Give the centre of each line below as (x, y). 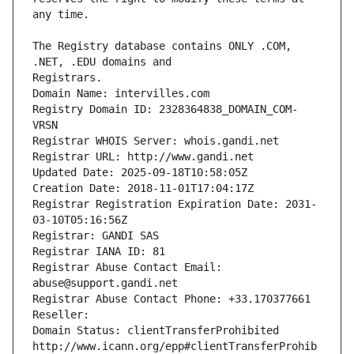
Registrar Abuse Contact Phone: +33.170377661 (171, 299)
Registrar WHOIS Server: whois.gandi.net (156, 141)
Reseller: (64, 315)
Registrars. (67, 78)
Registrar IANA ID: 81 (99, 252)
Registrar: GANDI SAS (96, 236)
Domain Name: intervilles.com (121, 94)
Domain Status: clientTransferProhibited (156, 331)
